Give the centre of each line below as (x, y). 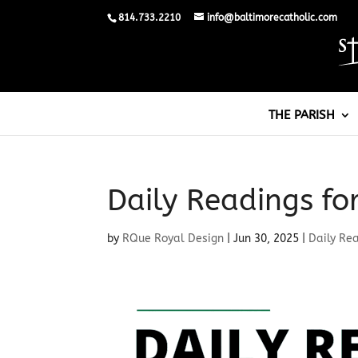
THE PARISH (302, 115)
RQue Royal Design (173, 239)
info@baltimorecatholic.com (272, 18)
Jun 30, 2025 (267, 239)
